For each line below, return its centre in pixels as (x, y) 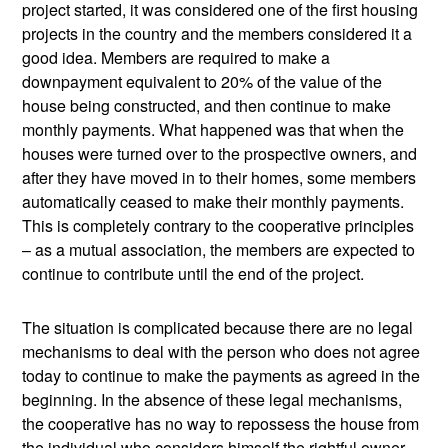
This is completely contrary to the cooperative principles (218, 225)
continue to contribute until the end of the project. (193, 273)
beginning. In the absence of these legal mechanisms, (212, 399)
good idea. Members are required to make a (176, 57)
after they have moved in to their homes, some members (219, 177)
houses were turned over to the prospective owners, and (220, 153)
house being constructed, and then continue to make (207, 105)
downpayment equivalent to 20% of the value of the (202, 81)
